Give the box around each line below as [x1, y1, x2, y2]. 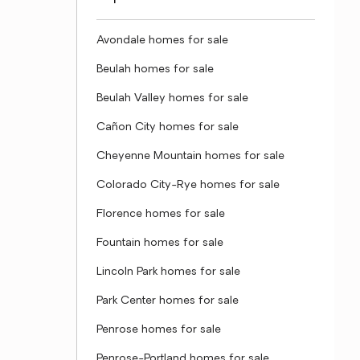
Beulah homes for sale [96, 63, 214, 76]
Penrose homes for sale [96, 324, 221, 336]
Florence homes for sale [96, 208, 225, 220]
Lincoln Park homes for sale [96, 266, 240, 278]
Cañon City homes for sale [96, 121, 239, 133]
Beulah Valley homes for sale [96, 92, 248, 104]
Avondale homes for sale [96, 35, 228, 47]
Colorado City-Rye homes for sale [96, 179, 280, 191]
